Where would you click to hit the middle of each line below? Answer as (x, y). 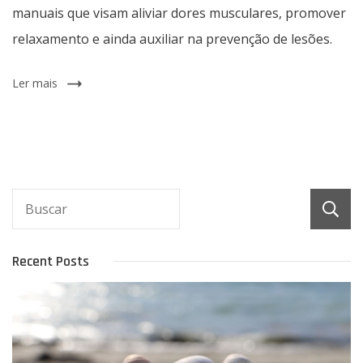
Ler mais (35, 83)
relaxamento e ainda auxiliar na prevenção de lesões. (172, 38)
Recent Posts (51, 261)
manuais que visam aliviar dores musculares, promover (179, 13)
